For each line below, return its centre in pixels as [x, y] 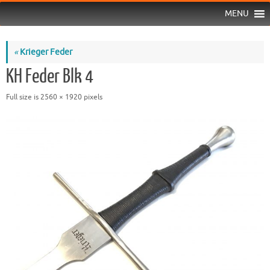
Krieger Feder [45, 52]
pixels [92, 97]
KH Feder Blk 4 [50, 76]
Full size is [23, 97]
